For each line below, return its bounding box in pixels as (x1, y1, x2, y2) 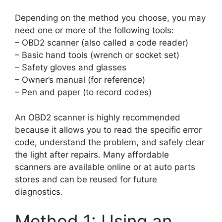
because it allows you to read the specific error (15, 124, 202, 135)
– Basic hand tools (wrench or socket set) (15, 50, 179, 60)
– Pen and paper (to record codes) (15, 87, 152, 98)
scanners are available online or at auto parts (15, 162, 195, 172)
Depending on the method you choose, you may (15, 13, 206, 23)
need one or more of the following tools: (15, 25, 174, 36)
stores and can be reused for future (15, 174, 157, 184)
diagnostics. (15, 186, 63, 197)
